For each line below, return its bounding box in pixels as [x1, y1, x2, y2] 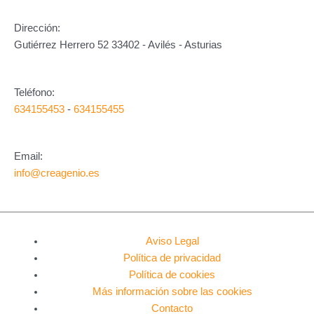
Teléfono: [14, 86, 55, 98]
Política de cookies [129, 269, 216, 281]
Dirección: [14, 22, 60, 34]
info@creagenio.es [14, 167, 100, 179]
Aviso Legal [145, 235, 199, 247]
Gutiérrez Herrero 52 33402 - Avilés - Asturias [14, 39, 222, 51]
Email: [14, 150, 43, 162]
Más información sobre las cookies [92, 286, 252, 298]
